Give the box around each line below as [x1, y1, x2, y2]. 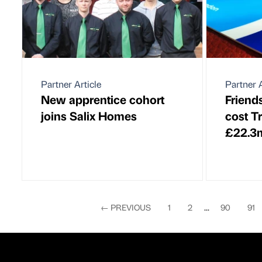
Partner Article [41, 77, 101, 90]
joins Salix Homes [41, 107, 137, 123]
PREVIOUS [108, 201, 151, 212]
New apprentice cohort [41, 91, 164, 107]
